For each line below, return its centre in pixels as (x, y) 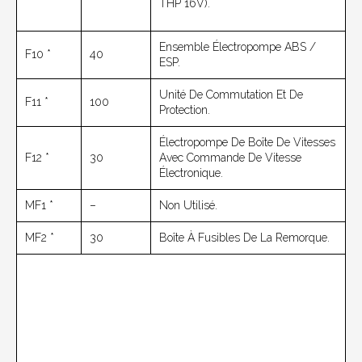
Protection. (185, 110)
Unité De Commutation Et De (231, 95)
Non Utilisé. (188, 206)
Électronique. (191, 173)
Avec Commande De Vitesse (230, 158)
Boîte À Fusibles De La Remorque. (244, 238)
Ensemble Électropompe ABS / (238, 47)
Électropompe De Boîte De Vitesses (247, 143)
